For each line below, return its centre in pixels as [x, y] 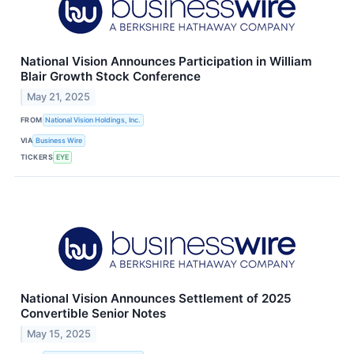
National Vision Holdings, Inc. [93, 120]
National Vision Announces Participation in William [166, 61]
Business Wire [59, 141]
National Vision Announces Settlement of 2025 [156, 298]
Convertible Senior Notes [93, 313]
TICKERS [37, 157]
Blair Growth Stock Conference [111, 76]
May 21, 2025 [59, 96]
